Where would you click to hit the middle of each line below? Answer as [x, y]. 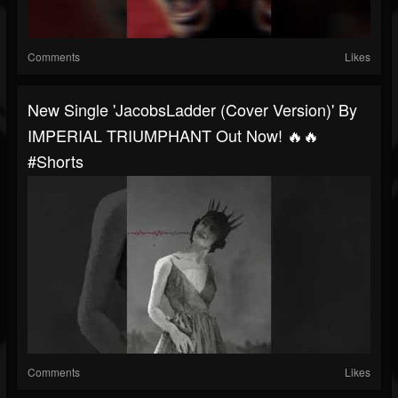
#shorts [56, 161]
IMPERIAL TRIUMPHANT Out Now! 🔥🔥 [173, 135]
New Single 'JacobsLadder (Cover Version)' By [192, 110]
